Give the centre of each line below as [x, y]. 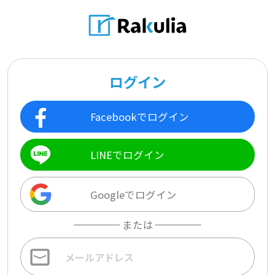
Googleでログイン [134, 194]
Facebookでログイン [140, 117]
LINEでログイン [128, 155]
